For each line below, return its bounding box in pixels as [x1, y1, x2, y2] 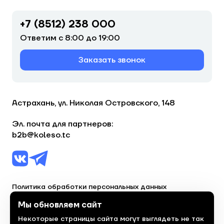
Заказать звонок [78, 55, 145, 65]
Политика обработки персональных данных [12, 182, 166, 191]
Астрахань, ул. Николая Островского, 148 [12, 98, 175, 108]
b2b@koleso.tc [12, 130, 70, 140]
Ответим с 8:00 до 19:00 [20, 33, 120, 43]
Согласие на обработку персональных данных [12, 193, 177, 202]
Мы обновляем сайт [18, 200, 102, 210]
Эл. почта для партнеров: [12, 119, 113, 129]
